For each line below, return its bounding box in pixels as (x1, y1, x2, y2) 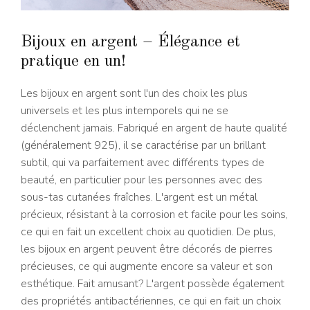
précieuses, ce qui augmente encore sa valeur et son (21, 259, 273, 275)
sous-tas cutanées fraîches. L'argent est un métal (21, 190, 257, 206)
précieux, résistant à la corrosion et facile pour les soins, (21, 207, 288, 223)
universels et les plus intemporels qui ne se (21, 103, 228, 119)
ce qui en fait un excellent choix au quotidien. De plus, (21, 224, 275, 240)
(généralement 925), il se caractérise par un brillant (21, 138, 266, 154)
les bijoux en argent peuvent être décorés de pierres (21, 241, 273, 257)
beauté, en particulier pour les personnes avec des (21, 172, 262, 188)
